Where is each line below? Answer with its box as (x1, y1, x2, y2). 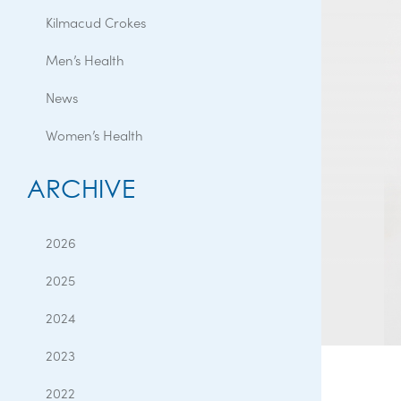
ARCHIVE (27, 173, 135, 204)
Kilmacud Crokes (46, 13, 146, 31)
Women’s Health (46, 125, 143, 144)
